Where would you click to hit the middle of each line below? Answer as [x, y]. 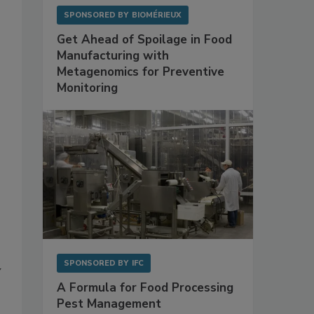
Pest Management [109, 303]
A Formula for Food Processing [145, 287]
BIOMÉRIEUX [157, 15]
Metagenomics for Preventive [141, 72]
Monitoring [87, 88]
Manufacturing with [113, 56]
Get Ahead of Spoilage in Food [144, 40]
